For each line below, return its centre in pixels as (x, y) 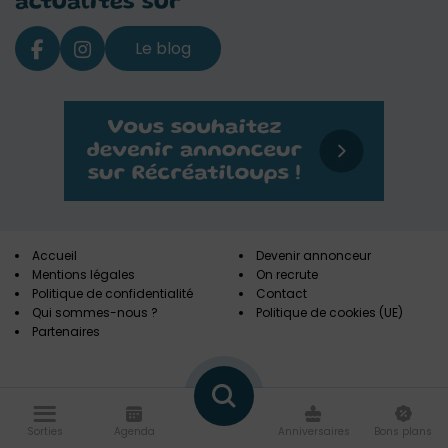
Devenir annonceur (313, 255)
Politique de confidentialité (112, 293)
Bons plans (403, 431)
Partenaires (66, 331)
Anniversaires (313, 431)
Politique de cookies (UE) (329, 312)
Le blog (163, 48)
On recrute (287, 274)
